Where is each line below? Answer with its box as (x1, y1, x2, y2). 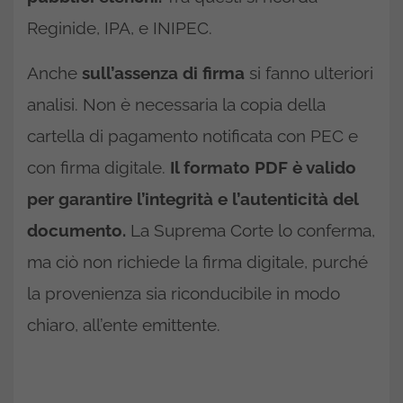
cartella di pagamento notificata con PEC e (27, 126, 358, 147)
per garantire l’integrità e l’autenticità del (27, 189, 358, 210)
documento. (27, 220, 126, 241)
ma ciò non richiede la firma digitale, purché (27, 252, 368, 273)
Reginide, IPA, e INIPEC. (27, 18, 212, 39)
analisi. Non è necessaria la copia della (27, 94, 326, 115)
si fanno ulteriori (245, 63, 373, 84)
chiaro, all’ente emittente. (27, 315, 220, 336)
